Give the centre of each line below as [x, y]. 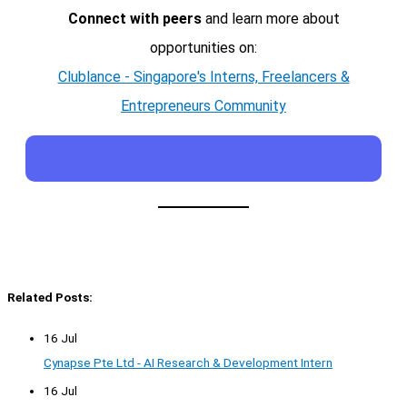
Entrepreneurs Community [203, 106]
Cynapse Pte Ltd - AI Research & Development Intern [188, 363]
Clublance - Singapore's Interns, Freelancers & [203, 77]
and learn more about [270, 19]
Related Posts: [50, 297]
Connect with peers [134, 19]
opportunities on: [203, 48]
